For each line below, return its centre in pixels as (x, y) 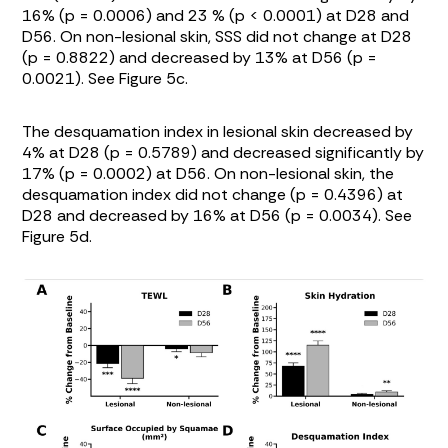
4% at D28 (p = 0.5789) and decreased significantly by (223, 153)
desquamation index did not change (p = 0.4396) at (213, 195)
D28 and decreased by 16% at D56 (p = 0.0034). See (217, 216)
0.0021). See (71, 79)
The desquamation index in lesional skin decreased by (218, 132)
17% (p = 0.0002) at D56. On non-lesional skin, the (208, 174)
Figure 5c (152, 79)
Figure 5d (56, 237)
